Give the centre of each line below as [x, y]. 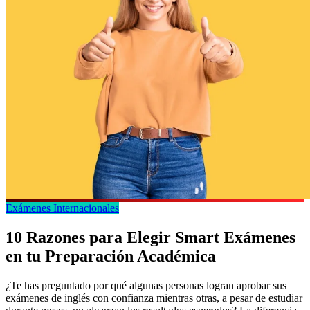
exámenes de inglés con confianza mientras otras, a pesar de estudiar [154, 298]
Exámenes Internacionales [62, 208]
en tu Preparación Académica [111, 256]
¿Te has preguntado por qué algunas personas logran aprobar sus [146, 286]
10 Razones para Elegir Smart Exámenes [151, 238]
